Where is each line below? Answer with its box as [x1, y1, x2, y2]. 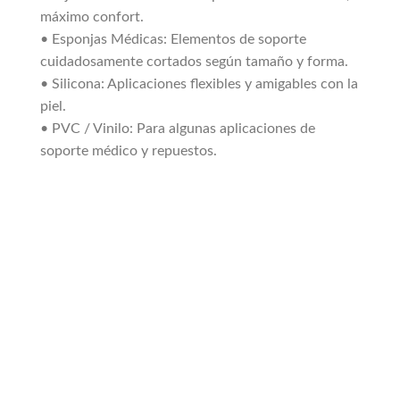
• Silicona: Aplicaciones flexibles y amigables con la [40, 77, 358, 92]
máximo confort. [40, 10, 144, 25]
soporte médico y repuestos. [40, 144, 217, 159]
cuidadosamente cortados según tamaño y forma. [40, 54, 348, 70]
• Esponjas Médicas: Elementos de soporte [40, 32, 306, 47]
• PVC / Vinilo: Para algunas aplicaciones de [40, 121, 315, 137]
